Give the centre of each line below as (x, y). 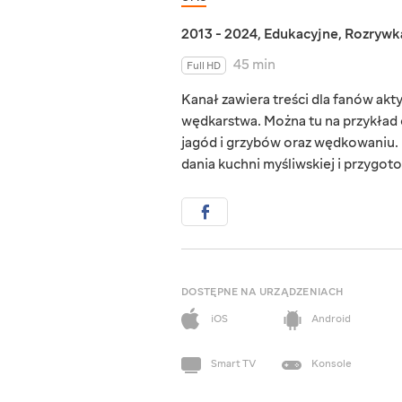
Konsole (332, 364)
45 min (254, 65)
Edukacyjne (301, 35)
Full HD (204, 66)
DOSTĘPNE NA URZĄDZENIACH (262, 293)
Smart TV (233, 364)
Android (331, 319)
